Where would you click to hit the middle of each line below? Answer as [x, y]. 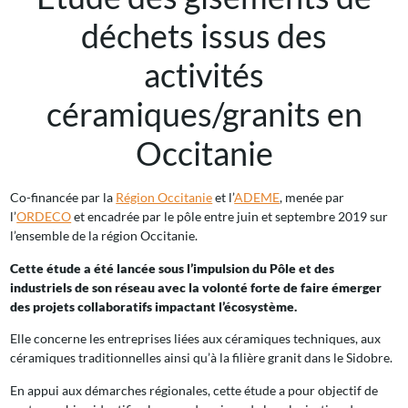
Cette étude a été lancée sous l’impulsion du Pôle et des [173, 268]
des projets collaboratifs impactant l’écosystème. [157, 306]
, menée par [312, 198]
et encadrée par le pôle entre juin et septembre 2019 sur [230, 217]
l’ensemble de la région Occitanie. [104, 236]
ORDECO [44, 217]
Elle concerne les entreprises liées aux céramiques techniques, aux [196, 339]
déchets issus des [204, 36]
